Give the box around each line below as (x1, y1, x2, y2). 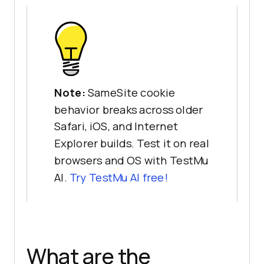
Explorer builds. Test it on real (54, 136, 209, 151)
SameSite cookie (87, 85, 176, 100)
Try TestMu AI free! (69, 170, 167, 185)
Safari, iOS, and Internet (54, 119, 179, 134)
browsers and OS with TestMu (54, 153, 209, 168)
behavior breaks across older (54, 102, 203, 117)
